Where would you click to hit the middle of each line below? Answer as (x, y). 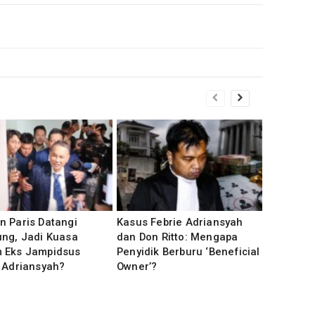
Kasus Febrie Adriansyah (180, 222)
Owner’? (137, 266)
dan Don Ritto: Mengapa (178, 237)
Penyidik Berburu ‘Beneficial (188, 252)
